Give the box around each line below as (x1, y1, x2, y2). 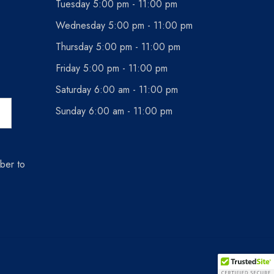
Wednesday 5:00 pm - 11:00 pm (56, 18, 193, 32)
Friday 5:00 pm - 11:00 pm (56, 61, 168, 75)
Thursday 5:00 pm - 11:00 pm (56, 40, 180, 54)
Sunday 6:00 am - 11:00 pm (56, 104, 172, 118)
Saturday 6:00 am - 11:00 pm (56, 83, 178, 97)
